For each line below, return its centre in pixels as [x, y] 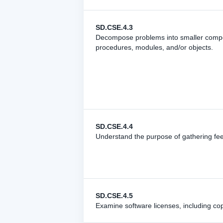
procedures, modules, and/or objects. [154, 47]
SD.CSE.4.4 [114, 126]
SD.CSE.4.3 [114, 27]
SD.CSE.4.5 [114, 196]
